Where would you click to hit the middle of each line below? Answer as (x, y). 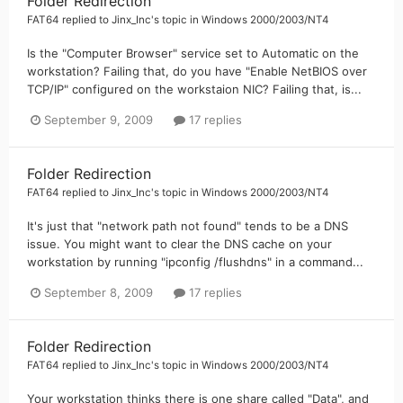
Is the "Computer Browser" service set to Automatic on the (193, 53)
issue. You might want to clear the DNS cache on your (179, 243)
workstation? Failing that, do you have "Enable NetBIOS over (197, 71)
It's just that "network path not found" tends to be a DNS (188, 225)
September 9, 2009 (99, 119)
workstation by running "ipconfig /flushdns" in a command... (195, 261)
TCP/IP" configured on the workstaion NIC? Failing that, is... (194, 89)
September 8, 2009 (99, 292)
